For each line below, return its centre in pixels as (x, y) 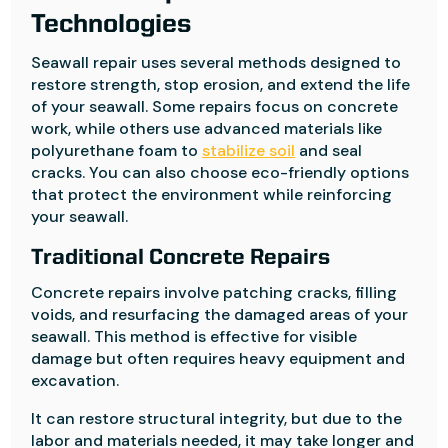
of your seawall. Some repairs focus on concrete (215, 106)
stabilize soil (249, 150)
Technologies (111, 25)
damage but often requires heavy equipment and (218, 358)
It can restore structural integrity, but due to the (217, 418)
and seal (329, 150)
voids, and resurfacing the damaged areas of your (220, 314)
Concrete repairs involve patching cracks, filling (214, 292)
